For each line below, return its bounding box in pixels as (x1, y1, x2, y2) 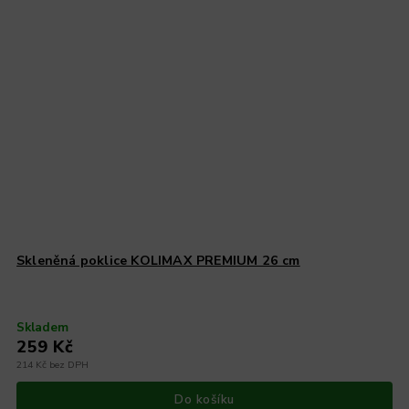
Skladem (16, 318, 69, 336)
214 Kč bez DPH (16, 357, 89, 372)
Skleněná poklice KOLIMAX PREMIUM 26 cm (16, 251, 300, 269)
